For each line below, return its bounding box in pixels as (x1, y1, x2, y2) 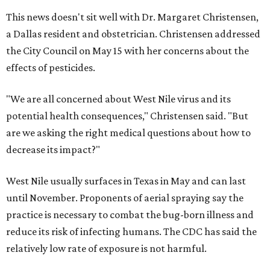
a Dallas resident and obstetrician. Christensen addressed (6, 28, 260, 40)
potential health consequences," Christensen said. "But (6, 110, 248, 122)
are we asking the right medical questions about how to (6, 127, 251, 139)
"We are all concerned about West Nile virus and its (6, 93, 231, 105)
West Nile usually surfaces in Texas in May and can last (6, 175, 246, 187)
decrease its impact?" (6, 143, 100, 156)
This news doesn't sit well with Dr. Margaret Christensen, (6, 11, 259, 24)
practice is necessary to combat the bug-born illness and (6, 209, 254, 221)
